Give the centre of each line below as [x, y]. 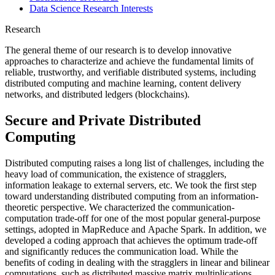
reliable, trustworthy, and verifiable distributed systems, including [130, 72]
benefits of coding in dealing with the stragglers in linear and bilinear [137, 262]
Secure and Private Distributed [103, 120]
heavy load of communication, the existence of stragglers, [116, 174]
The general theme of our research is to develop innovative [118, 50]
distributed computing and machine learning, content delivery [123, 83]
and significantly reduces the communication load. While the [122, 251]
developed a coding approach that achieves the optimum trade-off [131, 240]
